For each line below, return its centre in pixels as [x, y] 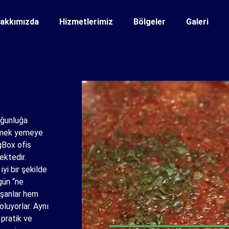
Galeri [198, 22]
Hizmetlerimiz [86, 22]
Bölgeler [150, 22]
